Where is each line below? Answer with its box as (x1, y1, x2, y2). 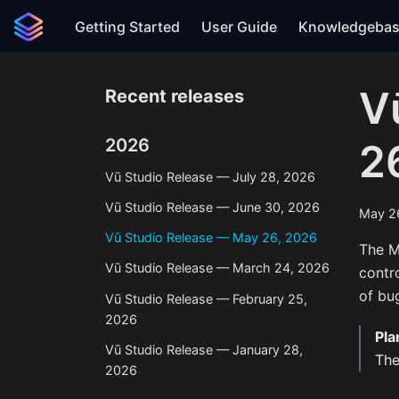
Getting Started (75, 17, 180, 36)
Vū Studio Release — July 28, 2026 (105, 168, 315, 184)
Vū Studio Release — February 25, (105, 290, 307, 306)
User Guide (201, 17, 277, 36)
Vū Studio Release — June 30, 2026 (105, 199, 320, 215)
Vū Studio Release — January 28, (105, 341, 303, 357)
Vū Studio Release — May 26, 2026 (105, 230, 317, 246)
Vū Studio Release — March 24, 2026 (105, 260, 330, 276)
